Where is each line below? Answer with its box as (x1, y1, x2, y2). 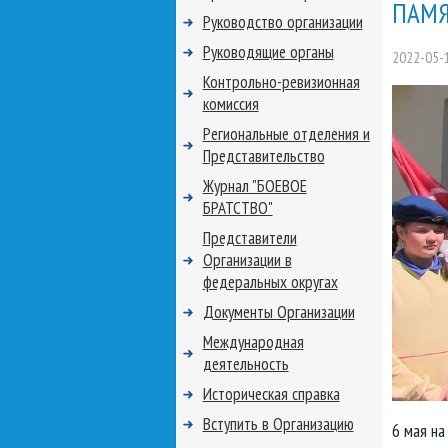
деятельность (202, 353, 289, 375)
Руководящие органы (202, 41, 334, 63)
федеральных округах (202, 271, 338, 293)
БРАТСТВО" (202, 197, 273, 219)
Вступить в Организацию (202, 413, 354, 435)
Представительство (202, 145, 325, 167)
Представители (202, 227, 297, 249)
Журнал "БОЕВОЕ (202, 175, 307, 197)
